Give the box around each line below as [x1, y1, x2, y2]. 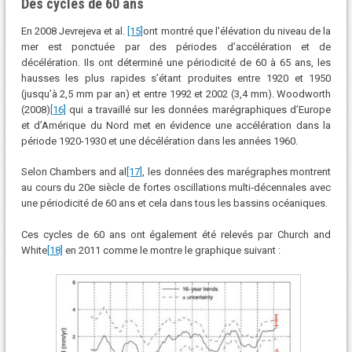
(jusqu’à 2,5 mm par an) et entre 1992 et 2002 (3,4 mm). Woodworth [20, 87, 332, 100]
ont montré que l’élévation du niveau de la [143, 24, 332, 37]
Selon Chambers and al [20, 166, 127, 178]
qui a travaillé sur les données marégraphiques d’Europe [65, 103, 332, 115]
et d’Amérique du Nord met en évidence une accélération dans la [20, 119, 332, 131]
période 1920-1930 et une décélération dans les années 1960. [20, 134, 298, 147]
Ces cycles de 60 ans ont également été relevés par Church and [20, 228, 332, 240]
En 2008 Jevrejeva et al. [20, 24, 128, 37]
